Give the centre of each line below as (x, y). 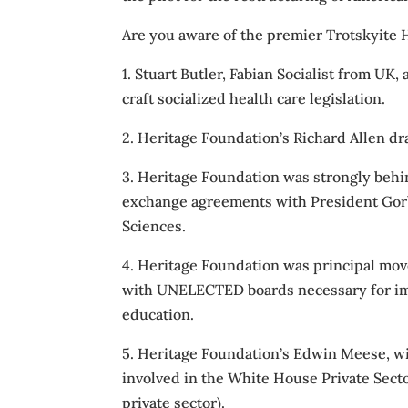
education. (158, 314)
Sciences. (154, 226)
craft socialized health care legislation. (254, 98)
